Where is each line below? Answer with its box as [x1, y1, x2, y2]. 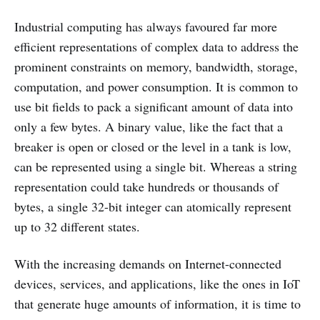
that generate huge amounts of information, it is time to [14, 295, 301, 312]
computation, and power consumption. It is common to [14, 78, 298, 95]
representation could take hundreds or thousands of [14, 178, 279, 195]
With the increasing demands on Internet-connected [14, 255, 281, 272]
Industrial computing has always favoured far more [14, 18, 277, 35]
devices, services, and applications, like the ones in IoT [14, 275, 300, 292]
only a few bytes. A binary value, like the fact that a [14, 118, 283, 135]
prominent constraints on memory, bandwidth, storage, [14, 58, 298, 75]
